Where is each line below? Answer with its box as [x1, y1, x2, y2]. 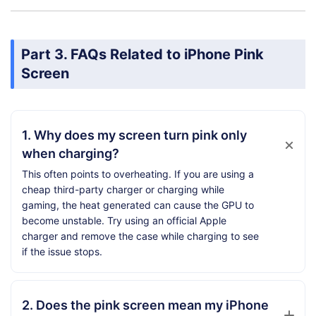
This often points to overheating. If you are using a [22, 167, 254, 180]
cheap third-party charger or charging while [22, 183, 224, 195]
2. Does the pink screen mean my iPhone [22, 297, 269, 312]
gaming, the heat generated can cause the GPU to [22, 198, 254, 211]
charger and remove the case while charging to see [22, 229, 259, 242]
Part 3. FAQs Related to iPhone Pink [21, 45, 264, 63]
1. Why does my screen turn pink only [22, 127, 247, 142]
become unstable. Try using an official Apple [22, 214, 226, 226]
